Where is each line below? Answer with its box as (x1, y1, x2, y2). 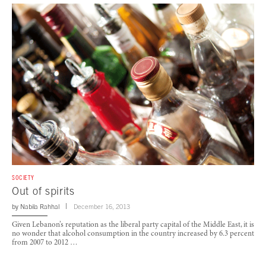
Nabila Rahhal (20, 202, 59, 210)
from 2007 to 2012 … (12, 239, 78, 247)
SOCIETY (12, 173, 34, 181)
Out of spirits (12, 184, 75, 197)
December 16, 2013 (74, 202, 130, 210)
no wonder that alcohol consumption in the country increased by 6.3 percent (12, 230, 254, 238)
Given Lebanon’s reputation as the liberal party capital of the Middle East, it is (12, 221, 254, 229)
